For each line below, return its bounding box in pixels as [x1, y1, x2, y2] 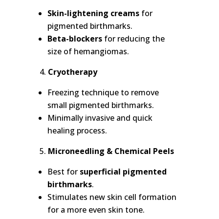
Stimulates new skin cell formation [47, 192, 176, 203]
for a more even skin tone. [47, 204, 145, 216]
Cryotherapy [47, 66, 97, 78]
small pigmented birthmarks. [47, 100, 154, 111]
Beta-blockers [47, 33, 102, 44]
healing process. [47, 125, 107, 136]
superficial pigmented [79, 166, 167, 177]
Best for [47, 166, 80, 177]
